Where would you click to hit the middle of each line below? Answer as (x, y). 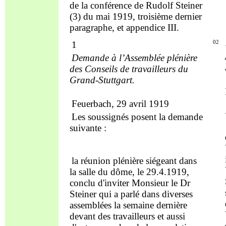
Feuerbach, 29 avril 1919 (120, 104)
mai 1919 (114, 16)
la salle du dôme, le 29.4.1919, (129, 172)
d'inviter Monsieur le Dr (144, 183)
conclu (83, 183)
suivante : (88, 128)
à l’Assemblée (139, 58)
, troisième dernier (167, 16)
